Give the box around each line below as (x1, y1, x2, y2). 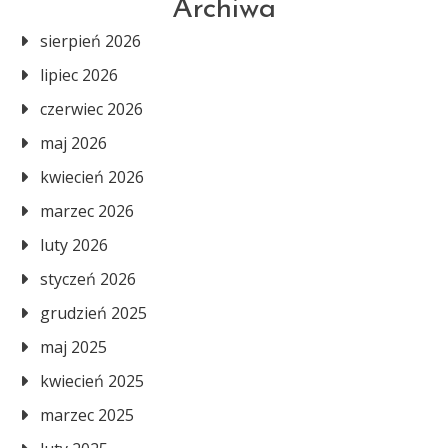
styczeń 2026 (40, 268, 136, 290)
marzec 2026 (40, 200, 134, 222)
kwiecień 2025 (40, 370, 144, 392)
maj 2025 (40, 336, 107, 358)
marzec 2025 (40, 404, 134, 426)
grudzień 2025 (40, 302, 147, 324)
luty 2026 (40, 234, 108, 256)
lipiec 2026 (40, 64, 118, 86)
